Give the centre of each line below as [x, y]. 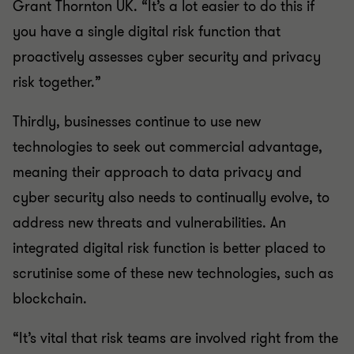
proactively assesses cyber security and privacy [167, 57]
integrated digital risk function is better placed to [169, 248]
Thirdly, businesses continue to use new [137, 122]
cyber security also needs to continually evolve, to [171, 198]
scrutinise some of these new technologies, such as [173, 273]
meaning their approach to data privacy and [157, 172]
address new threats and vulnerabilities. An [149, 223]
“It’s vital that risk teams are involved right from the [175, 338]
